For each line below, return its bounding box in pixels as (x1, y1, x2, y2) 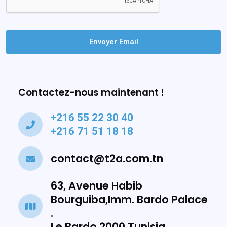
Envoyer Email (89, 37, 138, 47)
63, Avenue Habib (51, 178, 142, 193)
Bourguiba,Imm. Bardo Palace (51, 192, 208, 207)
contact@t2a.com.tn (51, 151, 163, 166)
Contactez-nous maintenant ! (18, 85, 164, 99)
